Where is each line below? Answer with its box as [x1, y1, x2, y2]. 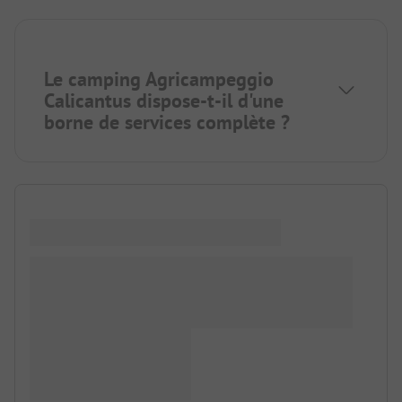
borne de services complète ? [44, 109, 290, 135]
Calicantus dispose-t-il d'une [44, 88, 284, 114]
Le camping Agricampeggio [44, 66, 274, 92]
